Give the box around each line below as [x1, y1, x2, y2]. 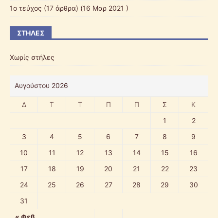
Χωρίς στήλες [10, 53, 54, 62]
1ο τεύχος [10, 4, 42, 13]
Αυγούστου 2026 [15, 81, 68, 90]
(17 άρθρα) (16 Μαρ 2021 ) [42, 4, 128, 13]
